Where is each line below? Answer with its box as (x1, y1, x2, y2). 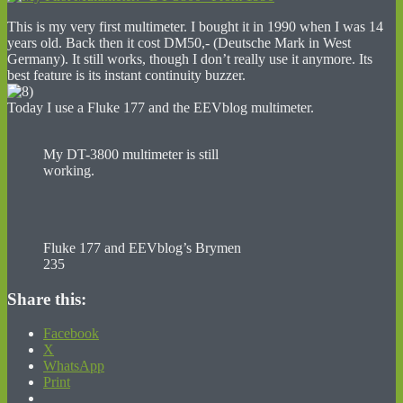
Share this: (7, 289, 86, 309)
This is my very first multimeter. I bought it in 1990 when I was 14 (7, 18, 383, 34)
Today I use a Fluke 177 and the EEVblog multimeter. (7, 99, 314, 115)
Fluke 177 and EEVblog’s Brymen (43, 239, 241, 255)
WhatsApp (43, 358, 104, 374)
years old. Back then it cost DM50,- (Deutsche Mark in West (7, 34, 351, 50)
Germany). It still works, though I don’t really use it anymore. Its (7, 50, 372, 67)
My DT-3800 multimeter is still (43, 146, 219, 162)
